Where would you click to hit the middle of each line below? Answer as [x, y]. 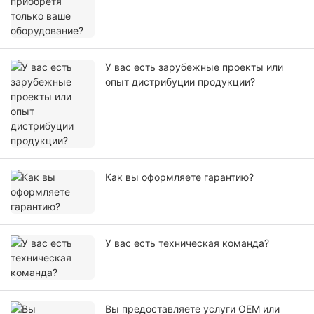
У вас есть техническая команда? [187, 243]
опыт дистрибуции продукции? [180, 82]
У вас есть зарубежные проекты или [194, 67]
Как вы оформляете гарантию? [179, 177]
